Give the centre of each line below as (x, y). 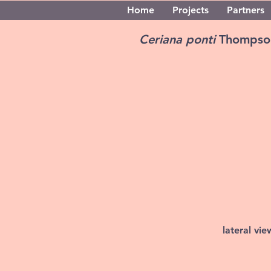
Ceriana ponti (179, 39)
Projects (191, 10)
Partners (246, 10)
